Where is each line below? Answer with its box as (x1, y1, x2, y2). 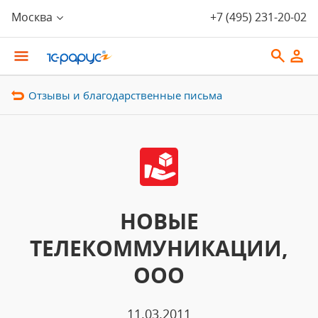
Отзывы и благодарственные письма (28, 88, 222, 102)
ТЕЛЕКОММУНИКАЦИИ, (30, 234, 288, 263)
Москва (11, 9, 53, 25)
